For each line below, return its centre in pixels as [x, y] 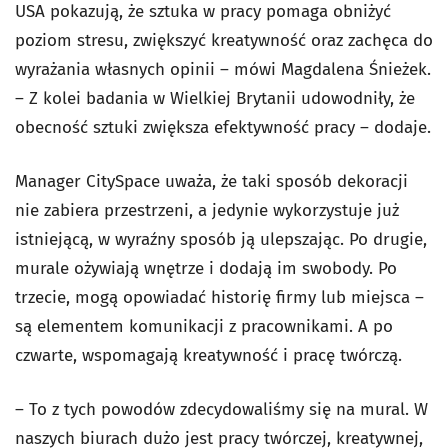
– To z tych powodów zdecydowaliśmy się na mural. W [221, 410]
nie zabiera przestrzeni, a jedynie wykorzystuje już [207, 211]
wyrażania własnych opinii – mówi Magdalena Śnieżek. [223, 70]
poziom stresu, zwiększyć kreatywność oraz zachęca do [224, 41]
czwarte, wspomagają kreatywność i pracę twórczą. [208, 356]
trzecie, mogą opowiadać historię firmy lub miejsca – [219, 298]
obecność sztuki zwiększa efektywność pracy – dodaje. [223, 128]
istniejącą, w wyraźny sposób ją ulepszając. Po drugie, [221, 240]
